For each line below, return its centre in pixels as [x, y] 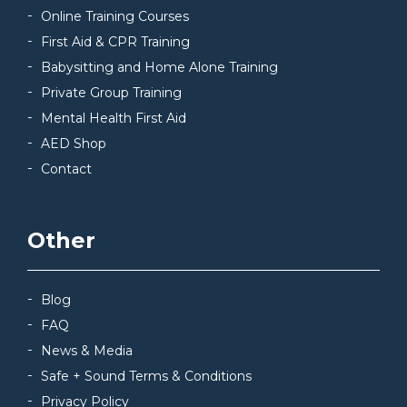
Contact [66, 169]
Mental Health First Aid [114, 118]
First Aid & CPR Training [115, 41]
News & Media [87, 350]
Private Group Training [111, 92]
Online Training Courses [115, 16]
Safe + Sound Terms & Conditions [146, 376]
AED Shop [74, 143]
